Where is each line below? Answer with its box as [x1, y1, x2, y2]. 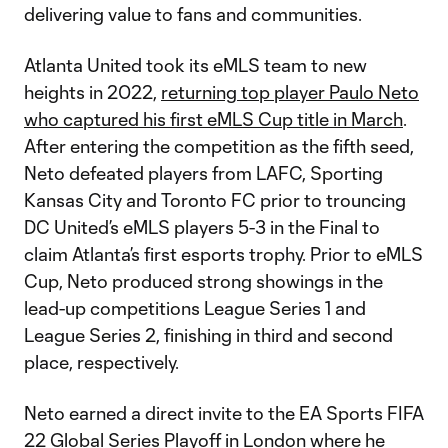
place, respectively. [24, 351, 179, 373]
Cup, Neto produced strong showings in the [24, 270, 383, 292]
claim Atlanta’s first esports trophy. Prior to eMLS [24, 243, 423, 265]
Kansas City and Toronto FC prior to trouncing [24, 189, 406, 211]
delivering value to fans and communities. [24, 3, 362, 25]
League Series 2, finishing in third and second [24, 324, 393, 346]
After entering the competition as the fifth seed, [24, 135, 414, 157]
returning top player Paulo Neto [161, 81, 419, 103]
